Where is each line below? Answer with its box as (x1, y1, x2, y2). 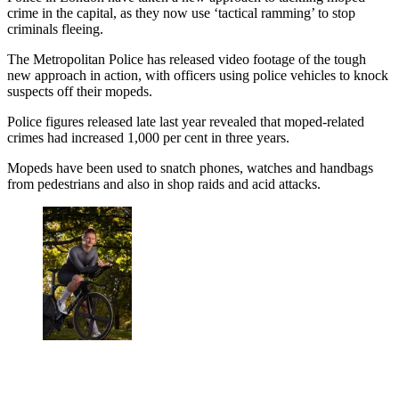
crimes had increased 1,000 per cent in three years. (7, 130, 289, 146)
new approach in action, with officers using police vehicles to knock (7, 68, 388, 84)
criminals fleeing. (7, 21, 103, 37)
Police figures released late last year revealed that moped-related (7, 114, 364, 130)
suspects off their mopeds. (7, 84, 152, 100)
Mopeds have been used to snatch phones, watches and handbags (7, 160, 373, 176)
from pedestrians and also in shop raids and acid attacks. (7, 176, 321, 192)
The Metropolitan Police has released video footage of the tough (7, 52, 366, 68)
